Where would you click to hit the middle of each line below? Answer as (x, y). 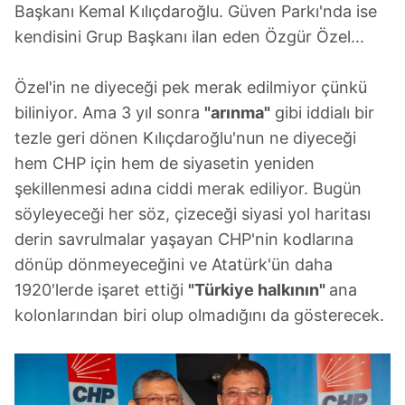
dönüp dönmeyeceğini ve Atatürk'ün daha (174, 264)
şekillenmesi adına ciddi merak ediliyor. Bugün (188, 188)
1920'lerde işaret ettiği (101, 289)
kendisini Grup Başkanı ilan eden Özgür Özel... (189, 36)
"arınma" (237, 112)
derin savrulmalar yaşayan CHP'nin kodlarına (184, 239)
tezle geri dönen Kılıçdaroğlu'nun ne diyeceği (185, 137)
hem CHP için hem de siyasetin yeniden (165, 163)
